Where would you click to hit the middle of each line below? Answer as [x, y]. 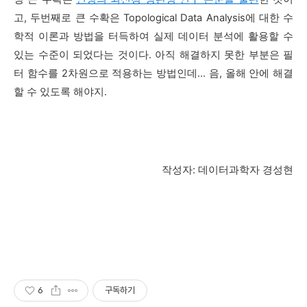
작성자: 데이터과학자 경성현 [228, 170]
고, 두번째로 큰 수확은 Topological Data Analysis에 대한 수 [153, 18]
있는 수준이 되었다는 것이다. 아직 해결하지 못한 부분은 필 [153, 55]
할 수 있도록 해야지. [60, 92]
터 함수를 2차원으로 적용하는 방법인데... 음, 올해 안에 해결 [153, 74]
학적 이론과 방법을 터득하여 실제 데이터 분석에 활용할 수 [153, 37]
